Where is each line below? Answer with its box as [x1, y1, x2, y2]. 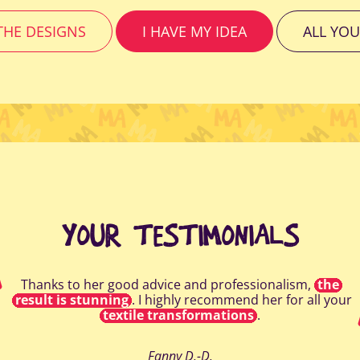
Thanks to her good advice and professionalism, [21, 276, 314, 294]
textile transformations [103, 306, 254, 325]
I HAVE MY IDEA [141, 22, 247, 42]
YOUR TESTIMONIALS [61, 222, 299, 250]
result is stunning [14, 291, 129, 309]
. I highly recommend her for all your [131, 291, 352, 309]
